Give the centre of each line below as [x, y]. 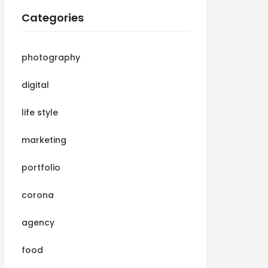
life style [40, 112]
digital [35, 85]
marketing [44, 140]
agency [38, 223]
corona [38, 195]
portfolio [41, 167]
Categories [53, 18]
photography [51, 57]
